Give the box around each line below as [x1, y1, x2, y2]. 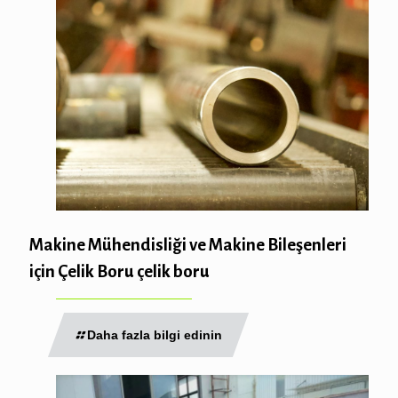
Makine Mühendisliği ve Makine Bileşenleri [29, 235, 346, 255]
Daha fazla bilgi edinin [87, 328, 222, 343]
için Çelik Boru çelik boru [29, 262, 210, 282]
